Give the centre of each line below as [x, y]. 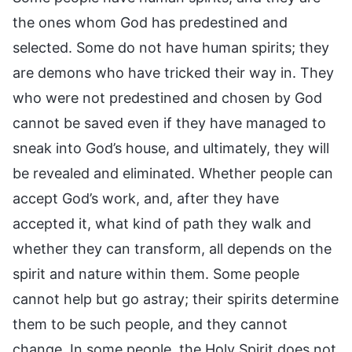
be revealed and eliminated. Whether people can [173, 173]
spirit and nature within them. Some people [156, 273]
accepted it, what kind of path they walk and [162, 223]
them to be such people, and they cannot [150, 324]
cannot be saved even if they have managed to [169, 123]
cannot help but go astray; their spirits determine [176, 299]
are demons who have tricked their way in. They [173, 72]
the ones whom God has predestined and [150, 22]
